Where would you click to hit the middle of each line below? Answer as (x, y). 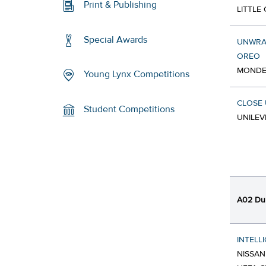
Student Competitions (129, 110)
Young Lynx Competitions (137, 75)
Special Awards (116, 39)
